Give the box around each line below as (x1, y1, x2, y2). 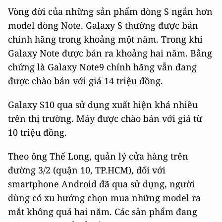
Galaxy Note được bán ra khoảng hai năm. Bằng (8, 47, 212, 59)
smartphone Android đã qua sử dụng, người (8, 177, 195, 190)
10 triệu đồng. (8, 126, 67, 138)
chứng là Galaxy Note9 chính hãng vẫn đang (8, 60, 197, 73)
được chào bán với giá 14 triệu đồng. (8, 74, 163, 87)
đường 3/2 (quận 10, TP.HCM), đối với (8, 164, 166, 176)
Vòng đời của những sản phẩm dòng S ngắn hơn (8, 5, 213, 17)
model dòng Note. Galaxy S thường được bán (8, 19, 198, 31)
